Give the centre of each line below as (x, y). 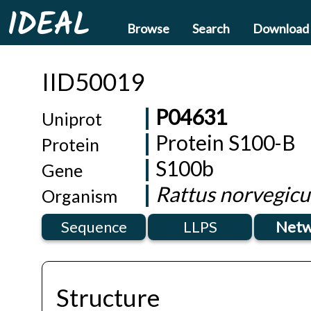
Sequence (94, 227)
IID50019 (93, 81)
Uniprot (72, 119)
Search (211, 28)
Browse (148, 28)
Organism (79, 196)
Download (281, 28)
